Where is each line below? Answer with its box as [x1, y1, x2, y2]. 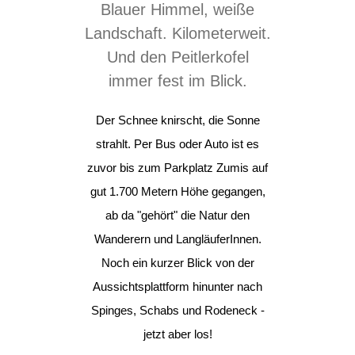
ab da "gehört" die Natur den [105, 208, 250, 222]
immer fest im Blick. [108, 72, 247, 90]
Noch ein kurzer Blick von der [101, 256, 254, 269]
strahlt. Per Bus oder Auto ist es [96, 137, 259, 151]
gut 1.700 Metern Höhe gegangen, [90, 185, 265, 198]
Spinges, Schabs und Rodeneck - [90, 303, 265, 317]
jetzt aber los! [143, 327, 212, 341]
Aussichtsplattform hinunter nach [93, 280, 262, 293]
